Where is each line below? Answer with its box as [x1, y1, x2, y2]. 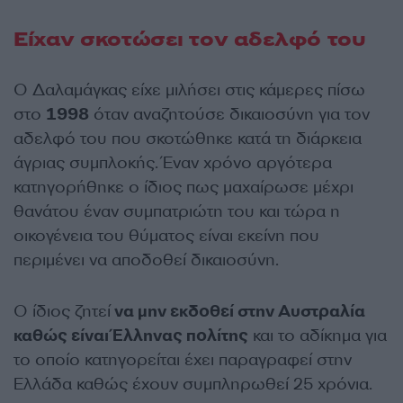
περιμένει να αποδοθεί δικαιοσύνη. [13, 249, 279, 271]
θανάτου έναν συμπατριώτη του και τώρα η [13, 201, 340, 222]
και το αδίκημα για [248, 325, 387, 346]
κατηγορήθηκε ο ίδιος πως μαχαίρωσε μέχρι [13, 176, 354, 198]
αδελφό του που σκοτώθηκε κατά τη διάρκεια [13, 128, 362, 149]
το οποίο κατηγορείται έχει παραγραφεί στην [13, 349, 352, 371]
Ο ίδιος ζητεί [13, 300, 111, 322]
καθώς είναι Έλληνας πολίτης [13, 325, 248, 346]
